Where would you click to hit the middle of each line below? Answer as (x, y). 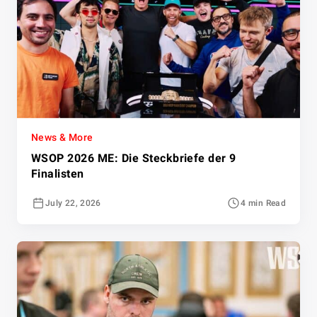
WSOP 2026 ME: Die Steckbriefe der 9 (134, 158)
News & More (62, 138)
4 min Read (263, 203)
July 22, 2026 (73, 203)
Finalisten (58, 174)
